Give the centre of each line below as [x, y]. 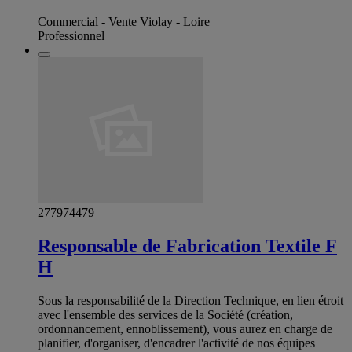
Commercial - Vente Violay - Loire [124, 22]
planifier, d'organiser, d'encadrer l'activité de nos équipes [176, 343]
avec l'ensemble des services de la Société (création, [165, 315]
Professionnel [71, 36]
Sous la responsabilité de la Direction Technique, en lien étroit [191, 301]
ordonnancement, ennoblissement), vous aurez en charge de [185, 329]
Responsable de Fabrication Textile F [187, 246]
